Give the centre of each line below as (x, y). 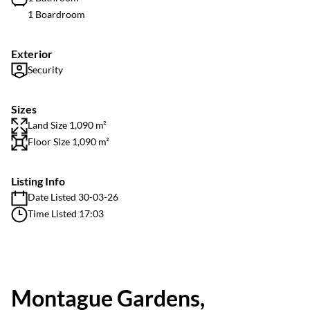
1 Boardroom (56, 14)
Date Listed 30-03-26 (73, 197)
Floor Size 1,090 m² (69, 142)
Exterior (32, 54)
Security (45, 70)
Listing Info (38, 181)
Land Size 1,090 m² (67, 125)
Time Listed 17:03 (66, 213)
